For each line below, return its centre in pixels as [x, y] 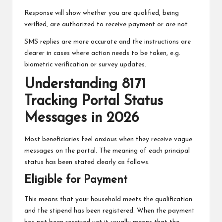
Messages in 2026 [82, 118]
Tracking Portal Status [94, 101]
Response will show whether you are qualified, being [102, 13]
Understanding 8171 [85, 84]
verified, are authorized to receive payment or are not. [107, 24]
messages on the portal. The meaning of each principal [107, 151]
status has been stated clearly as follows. [87, 162]
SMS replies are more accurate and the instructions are [108, 42]
